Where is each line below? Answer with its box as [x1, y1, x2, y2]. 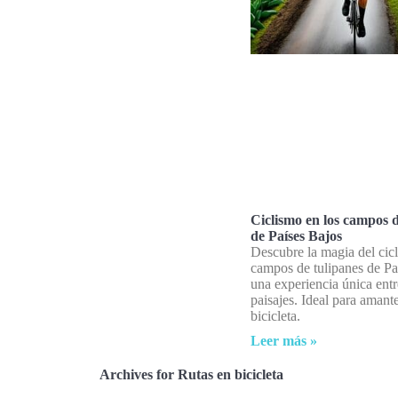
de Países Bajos [251, 228, 342, 244]
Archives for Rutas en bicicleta [99, 367, 283, 383]
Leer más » [251, 333, 317, 349]
